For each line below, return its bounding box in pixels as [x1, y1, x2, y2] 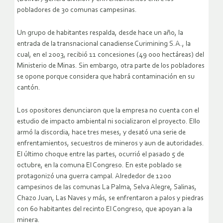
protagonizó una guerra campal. [17, 173, 115, 181]
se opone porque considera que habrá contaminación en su [17, 73, 195, 81]
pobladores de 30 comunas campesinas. [17, 6, 137, 14]
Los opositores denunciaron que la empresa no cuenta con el [17, 107, 199, 115]
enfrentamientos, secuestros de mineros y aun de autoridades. [17, 140, 204, 148]
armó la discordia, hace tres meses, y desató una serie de [17, 129, 186, 137]
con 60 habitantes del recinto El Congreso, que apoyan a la [17, 206, 192, 214]
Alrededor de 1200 [115, 173, 171, 181]
